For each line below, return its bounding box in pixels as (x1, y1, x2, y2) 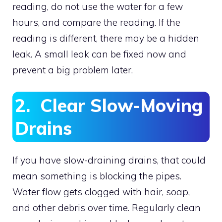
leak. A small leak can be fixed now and (12, 48, 186, 60)
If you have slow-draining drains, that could (12, 154, 206, 166)
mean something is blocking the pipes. (12, 170, 181, 182)
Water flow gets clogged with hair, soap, (12, 186, 190, 198)
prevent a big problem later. (12, 63, 133, 76)
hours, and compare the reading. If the (12, 16, 180, 28)
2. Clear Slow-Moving (15, 94, 203, 116)
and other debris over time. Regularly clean (12, 202, 201, 214)
